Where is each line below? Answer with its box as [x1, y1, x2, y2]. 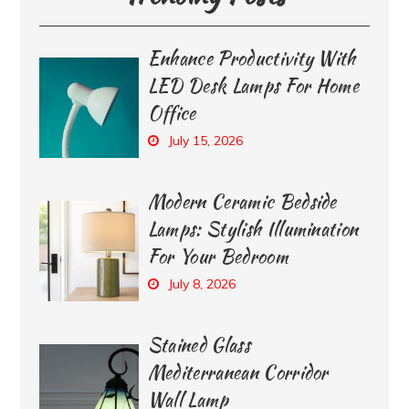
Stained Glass [147, 331, 250, 359]
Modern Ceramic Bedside [147, 188, 337, 215]
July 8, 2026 [167, 276, 236, 293]
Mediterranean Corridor [147, 359, 329, 386]
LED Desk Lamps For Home [147, 72, 360, 100]
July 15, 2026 [167, 132, 243, 150]
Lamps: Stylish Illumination [147, 215, 359, 243]
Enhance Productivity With [147, 45, 356, 72]
